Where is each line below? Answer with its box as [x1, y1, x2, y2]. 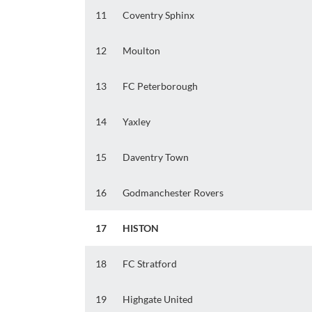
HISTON [123, 222, 159, 235]
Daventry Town [123, 151, 189, 164]
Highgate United [123, 293, 193, 306]
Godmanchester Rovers [123, 187, 224, 199]
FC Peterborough [123, 80, 198, 93]
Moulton [123, 45, 160, 57]
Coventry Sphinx [123, 9, 194, 22]
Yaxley [123, 116, 150, 128]
